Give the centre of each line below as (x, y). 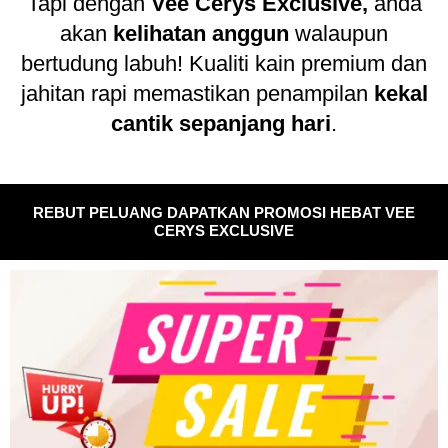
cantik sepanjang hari (221, 123)
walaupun (338, 33)
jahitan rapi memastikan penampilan (197, 93)
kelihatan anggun (201, 33)
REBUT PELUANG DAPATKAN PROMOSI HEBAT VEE (224, 212)
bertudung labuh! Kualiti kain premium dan (224, 63)
